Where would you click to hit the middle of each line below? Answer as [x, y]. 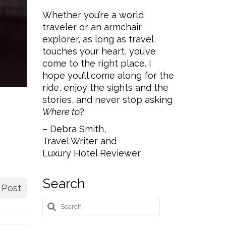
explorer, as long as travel [98, 39]
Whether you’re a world [93, 15]
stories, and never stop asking [107, 100]
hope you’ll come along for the [108, 75]
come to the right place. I [97, 63]
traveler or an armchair [92, 27]
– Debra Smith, [74, 129]
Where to [61, 112]
